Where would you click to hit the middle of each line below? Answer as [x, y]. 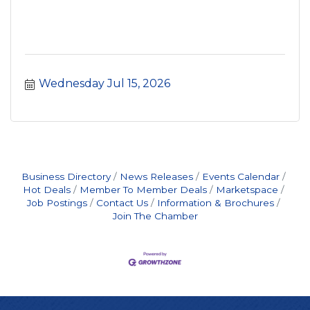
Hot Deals [47, 190]
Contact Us [122, 203]
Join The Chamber [155, 216]
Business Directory [66, 176]
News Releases [156, 176]
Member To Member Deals [143, 190]
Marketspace [247, 190]
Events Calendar [241, 176]
